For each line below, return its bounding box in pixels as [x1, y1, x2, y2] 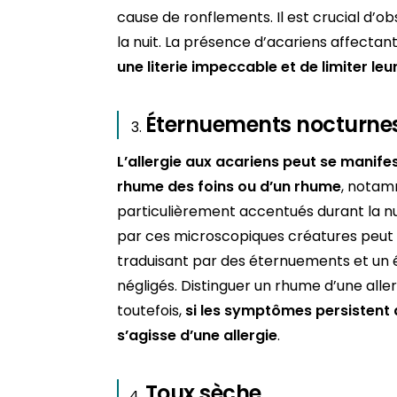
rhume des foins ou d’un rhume [117, 176, 341, 198]
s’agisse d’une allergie [117, 325, 277, 346]
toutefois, [117, 300, 185, 322]
